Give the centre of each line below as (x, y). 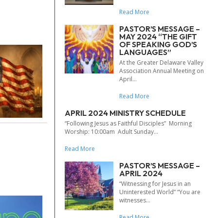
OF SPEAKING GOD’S (158, 44)
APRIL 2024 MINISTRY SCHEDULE (125, 113)
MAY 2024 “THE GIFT (158, 36)
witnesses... (135, 200)
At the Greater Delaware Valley (161, 63)
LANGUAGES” (145, 52)
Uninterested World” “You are (160, 192)
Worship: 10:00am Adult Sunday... (111, 132)
